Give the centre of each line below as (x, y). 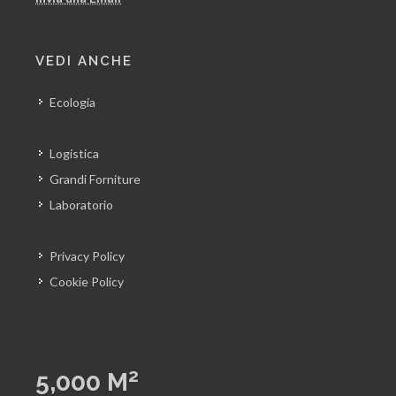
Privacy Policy (87, 256)
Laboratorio (81, 205)
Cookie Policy (87, 282)
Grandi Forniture (95, 179)
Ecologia (72, 102)
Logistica (74, 153)
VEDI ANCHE (84, 61)
